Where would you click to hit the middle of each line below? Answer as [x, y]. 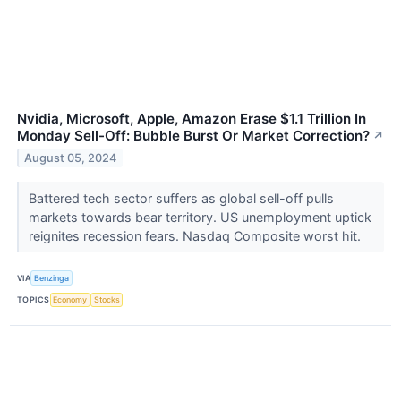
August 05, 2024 [71, 158]
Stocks [107, 300]
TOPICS [34, 300]
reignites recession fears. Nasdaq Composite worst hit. [196, 236]
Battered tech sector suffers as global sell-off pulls [181, 199]
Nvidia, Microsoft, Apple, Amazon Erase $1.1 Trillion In [192, 119]
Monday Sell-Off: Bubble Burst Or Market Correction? [193, 136]
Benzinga [52, 278]
